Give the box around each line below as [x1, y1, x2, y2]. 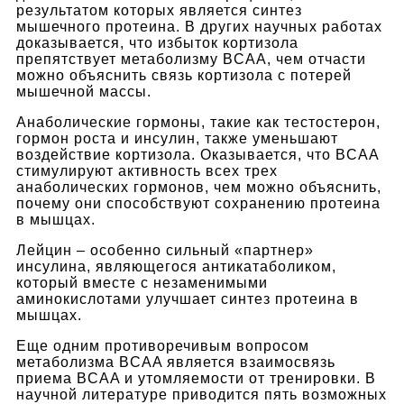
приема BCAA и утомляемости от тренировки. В [16, 370, 376, 386]
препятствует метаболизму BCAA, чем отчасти [16, 50, 366, 67]
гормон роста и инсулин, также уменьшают [16, 130, 338, 146]
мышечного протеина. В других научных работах [16, 18, 382, 34]
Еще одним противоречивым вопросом [16, 337, 309, 353]
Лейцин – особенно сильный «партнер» [16, 242, 314, 258]
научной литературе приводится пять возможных [16, 386, 387, 402]
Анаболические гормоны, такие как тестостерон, [16, 114, 381, 130]
